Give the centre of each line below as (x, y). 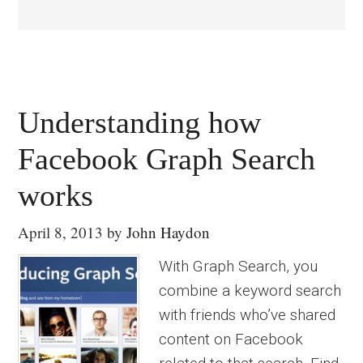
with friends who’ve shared (248, 315)
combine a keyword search (250, 290)
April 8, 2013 (61, 232)
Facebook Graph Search (167, 159)
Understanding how (140, 122)
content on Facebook (231, 339)
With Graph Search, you (239, 266)
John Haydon (169, 232)
